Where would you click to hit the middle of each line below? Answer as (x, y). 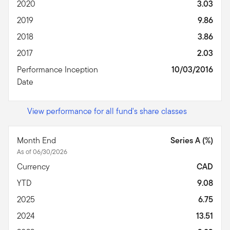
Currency (34, 166)
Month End (37, 140)
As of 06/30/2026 (42, 151)
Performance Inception (57, 69)
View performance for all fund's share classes (107, 111)
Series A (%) (192, 140)
